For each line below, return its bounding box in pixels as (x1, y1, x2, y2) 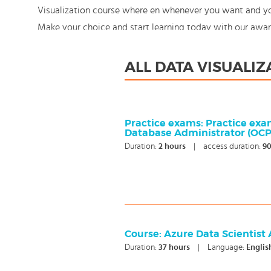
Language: (207, 243, 247, 252)
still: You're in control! (38, 39, 126, 49)
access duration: (203, 142, 263, 151)
